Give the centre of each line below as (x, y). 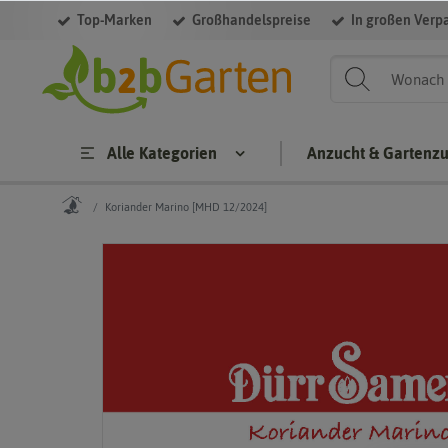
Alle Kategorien (162, 153)
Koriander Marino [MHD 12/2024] (186, 207)
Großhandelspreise (251, 20)
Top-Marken (114, 20)
